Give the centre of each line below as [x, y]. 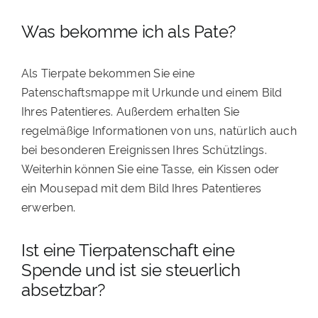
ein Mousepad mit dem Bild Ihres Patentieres [141, 188]
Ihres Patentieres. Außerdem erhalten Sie [130, 111]
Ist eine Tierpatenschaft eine [128, 249]
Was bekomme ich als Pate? [128, 31]
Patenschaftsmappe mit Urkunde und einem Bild [152, 92]
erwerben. [48, 207]
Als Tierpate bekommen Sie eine [108, 73]
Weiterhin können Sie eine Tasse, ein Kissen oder [150, 169]
